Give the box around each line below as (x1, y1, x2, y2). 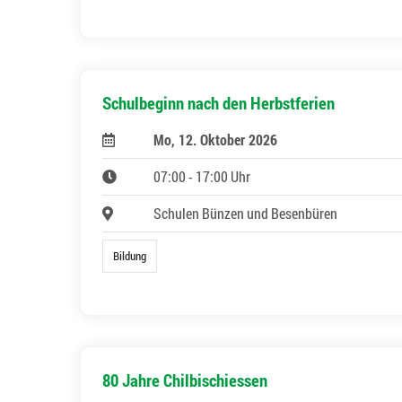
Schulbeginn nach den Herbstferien (102, 92, 335, 115)
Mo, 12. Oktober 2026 (153, 130, 277, 150)
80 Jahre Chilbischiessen (102, 368, 267, 391)
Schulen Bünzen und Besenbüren (153, 204, 337, 223)
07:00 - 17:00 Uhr (153, 167, 250, 187)
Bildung (113, 249, 147, 264)
